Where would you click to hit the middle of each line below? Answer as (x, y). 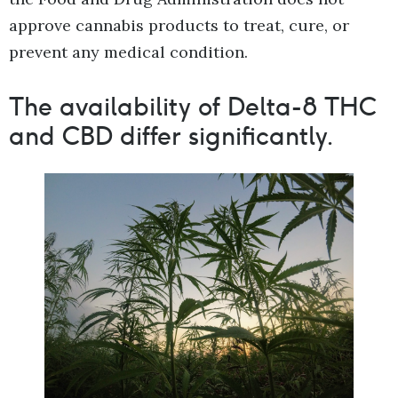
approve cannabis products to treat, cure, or (179, 25)
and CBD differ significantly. (171, 135)
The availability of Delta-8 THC (193, 106)
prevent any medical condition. (128, 52)
